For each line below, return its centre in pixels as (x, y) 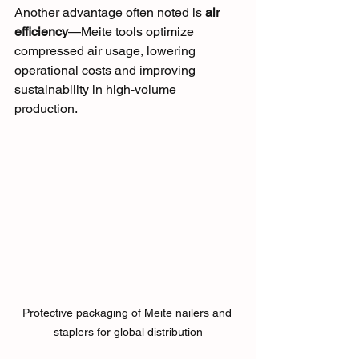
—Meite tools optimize (133, 32)
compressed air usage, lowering (107, 51)
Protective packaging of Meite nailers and (128, 313)
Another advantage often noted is (110, 13)
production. (46, 109)
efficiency (41, 32)
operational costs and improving (107, 71)
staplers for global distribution (128, 332)
